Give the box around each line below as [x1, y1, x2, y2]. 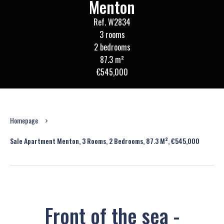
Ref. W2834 [93, 16, 130, 28]
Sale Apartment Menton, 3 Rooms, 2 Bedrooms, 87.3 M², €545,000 [10, 135, 199, 146]
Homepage [10, 115, 38, 125]
